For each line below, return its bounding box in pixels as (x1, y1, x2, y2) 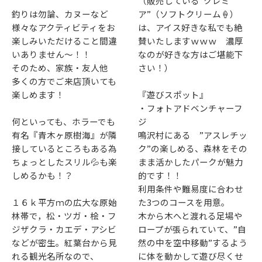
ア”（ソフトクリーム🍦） (138, 7, 239, 20)
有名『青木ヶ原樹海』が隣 (12, 128, 117, 141)
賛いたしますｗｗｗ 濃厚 (138, 34, 244, 47)
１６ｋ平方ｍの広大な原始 (12, 195, 117, 208)
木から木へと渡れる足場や (138, 209, 243, 222)
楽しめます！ (12, 88, 64, 101)
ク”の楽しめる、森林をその (138, 142, 248, 154)
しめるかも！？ (12, 168, 82, 181)
